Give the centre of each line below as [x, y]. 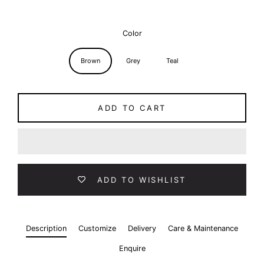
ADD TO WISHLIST [141, 179]
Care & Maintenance [203, 228]
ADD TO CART [132, 108]
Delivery [142, 228]
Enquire [132, 248]
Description [46, 228]
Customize [97, 228]
